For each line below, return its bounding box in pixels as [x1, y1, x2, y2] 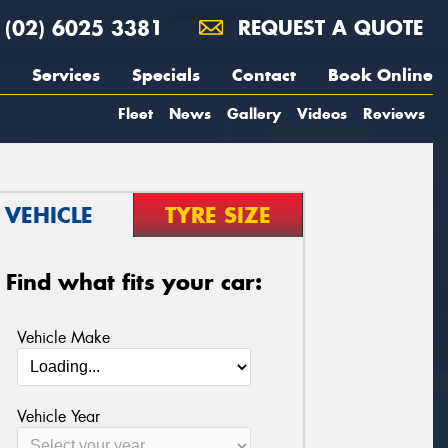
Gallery [227, 104, 281, 123]
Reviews [363, 104, 425, 123]
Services [32, 64, 100, 86]
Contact [232, 64, 296, 86]
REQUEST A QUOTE [231, 15, 423, 40]
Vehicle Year [16, 405, 100, 427]
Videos [297, 104, 347, 123]
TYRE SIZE [165, 201, 271, 229]
